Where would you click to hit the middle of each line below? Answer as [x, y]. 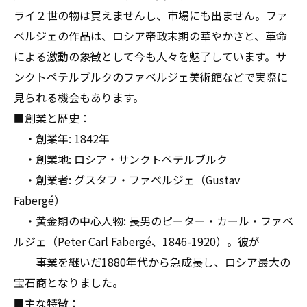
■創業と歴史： [52, 118]
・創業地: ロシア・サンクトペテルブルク [121, 159]
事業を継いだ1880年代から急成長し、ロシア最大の [152, 262]
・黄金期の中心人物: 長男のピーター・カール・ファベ [153, 221]
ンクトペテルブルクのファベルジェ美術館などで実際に [151, 77]
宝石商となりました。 [69, 282]
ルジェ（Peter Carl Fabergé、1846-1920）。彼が [137, 241]
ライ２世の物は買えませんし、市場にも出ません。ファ [151, 15]
